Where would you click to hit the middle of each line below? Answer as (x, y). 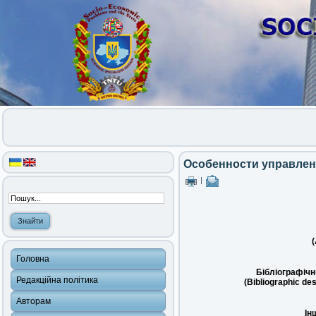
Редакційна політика (57, 280)
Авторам (34, 301)
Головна (33, 259)
